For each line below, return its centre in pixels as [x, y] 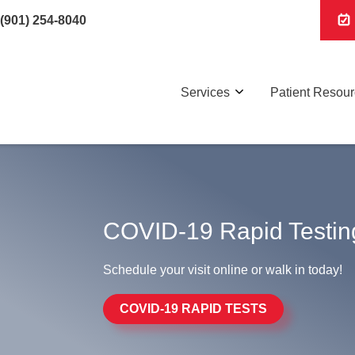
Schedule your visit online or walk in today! [223, 269]
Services [205, 92]
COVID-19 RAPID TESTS [193, 308]
